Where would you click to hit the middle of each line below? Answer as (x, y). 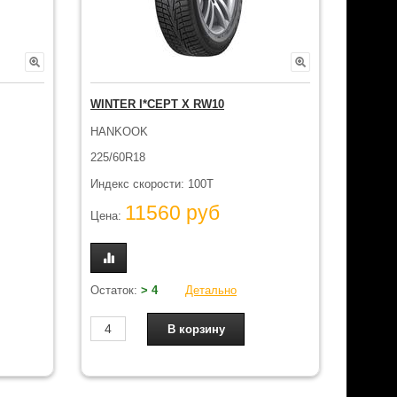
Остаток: (116, 290)
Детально (211, 290)
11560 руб (172, 213)
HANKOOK (119, 131)
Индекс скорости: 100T (152, 183)
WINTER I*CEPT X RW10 (157, 104)
